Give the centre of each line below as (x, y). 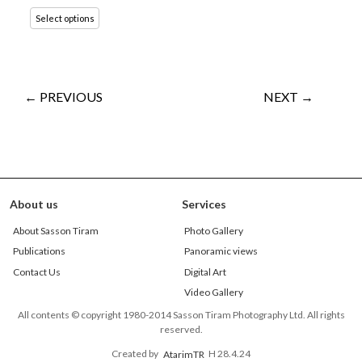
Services (204, 204)
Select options (65, 18)
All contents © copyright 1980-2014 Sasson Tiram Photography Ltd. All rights (181, 315)
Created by (135, 354)
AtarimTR (183, 354)
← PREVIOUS (63, 97)
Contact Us (36, 271)
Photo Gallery (214, 231)
